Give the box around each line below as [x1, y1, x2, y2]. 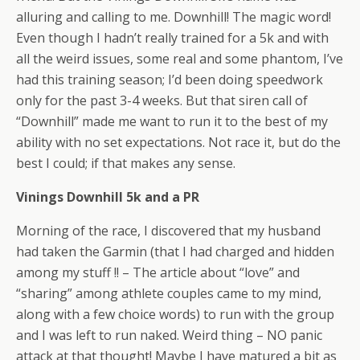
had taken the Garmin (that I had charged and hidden [16, 243, 334, 260]
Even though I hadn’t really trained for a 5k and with [16, 29, 329, 47]
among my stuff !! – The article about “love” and [16, 264, 300, 281]
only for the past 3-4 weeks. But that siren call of [16, 92, 308, 109]
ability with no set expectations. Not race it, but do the [16, 133, 341, 151]
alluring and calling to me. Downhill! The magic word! [16, 8, 331, 26]
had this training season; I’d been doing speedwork [16, 71, 323, 88]
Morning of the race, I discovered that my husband [16, 222, 321, 239]
